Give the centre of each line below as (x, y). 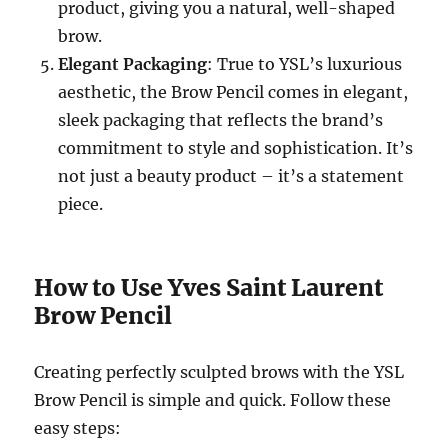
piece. (81, 203)
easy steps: (78, 427)
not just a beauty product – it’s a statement (231, 175)
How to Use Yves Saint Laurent (209, 287)
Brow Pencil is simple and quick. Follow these (213, 399)
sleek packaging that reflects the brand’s (221, 119)
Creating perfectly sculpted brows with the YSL (219, 371)
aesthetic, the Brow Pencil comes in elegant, (233, 91)
